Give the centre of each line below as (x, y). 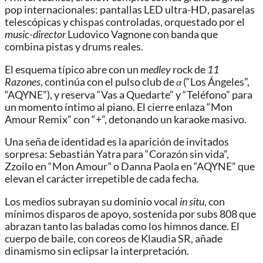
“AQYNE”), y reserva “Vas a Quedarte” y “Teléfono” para (129, 95)
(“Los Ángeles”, (215, 82)
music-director (35, 35)
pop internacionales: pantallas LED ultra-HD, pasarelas (130, 10)
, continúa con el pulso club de (108, 82)
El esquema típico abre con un (73, 69)
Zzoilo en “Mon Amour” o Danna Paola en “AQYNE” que (130, 167)
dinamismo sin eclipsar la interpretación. (97, 251)
